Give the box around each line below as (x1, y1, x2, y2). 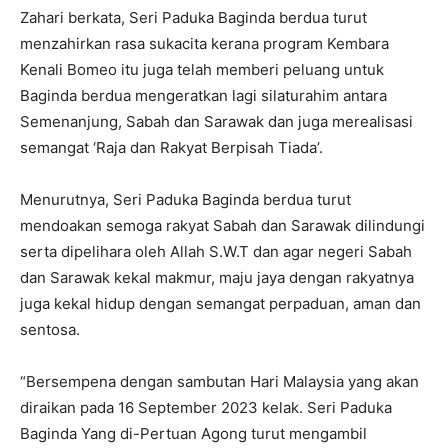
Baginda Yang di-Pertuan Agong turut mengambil (20, 424, 367, 444)
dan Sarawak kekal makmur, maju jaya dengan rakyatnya (20, 268, 414, 288)
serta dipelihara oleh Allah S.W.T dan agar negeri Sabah (20, 242, 412, 262)
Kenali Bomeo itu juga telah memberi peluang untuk (20, 60, 384, 80)
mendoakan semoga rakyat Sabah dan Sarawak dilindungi (20, 216, 425, 236)
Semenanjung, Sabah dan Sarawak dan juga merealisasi (20, 112, 413, 132)
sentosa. (20, 320, 80, 340)
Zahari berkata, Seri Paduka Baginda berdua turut (20, 8, 367, 28)
